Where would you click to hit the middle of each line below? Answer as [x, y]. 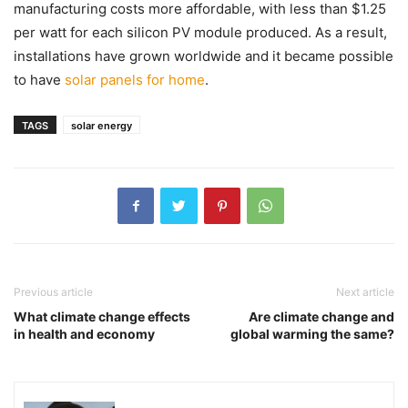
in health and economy [84, 333]
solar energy [102, 125]
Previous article [53, 291]
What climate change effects [102, 316]
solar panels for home [135, 79]
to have [39, 79]
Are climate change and [321, 316]
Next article [365, 291]
